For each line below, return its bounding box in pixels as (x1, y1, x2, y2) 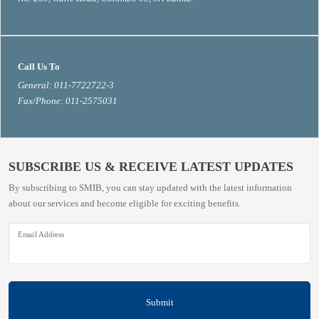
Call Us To (18, 61, 60, 72)
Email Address (18, 229, 65, 239)
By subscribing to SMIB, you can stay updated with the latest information (9, 182, 292, 193)
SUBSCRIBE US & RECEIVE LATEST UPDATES (9, 159, 293, 174)
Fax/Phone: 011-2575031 (18, 95, 117, 106)
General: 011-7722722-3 (18, 80, 114, 90)
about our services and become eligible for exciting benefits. (9, 198, 241, 209)
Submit (145, 296, 174, 308)
